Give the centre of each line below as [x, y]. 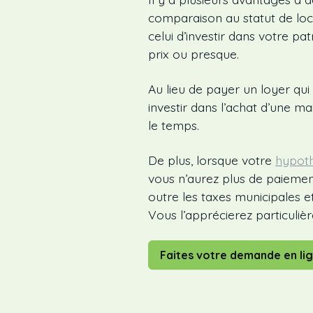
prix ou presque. [194, 54]
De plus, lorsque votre [212, 160]
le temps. [174, 125]
